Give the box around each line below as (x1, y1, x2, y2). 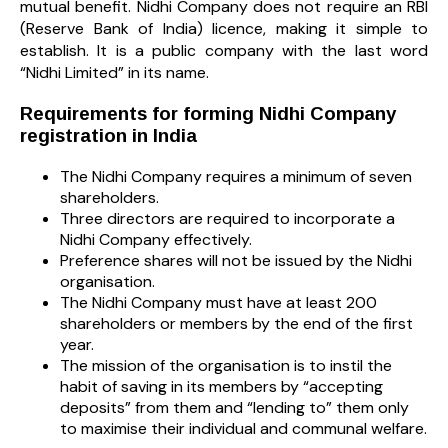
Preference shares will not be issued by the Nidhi (60, 249, 412, 271)
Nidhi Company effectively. (60, 228, 252, 250)
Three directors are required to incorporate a (60, 207, 395, 229)
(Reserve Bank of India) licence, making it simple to (20, 18, 428, 40)
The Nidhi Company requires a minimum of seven (60, 165, 412, 187)
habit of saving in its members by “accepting (60, 375, 383, 397)
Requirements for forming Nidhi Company (20, 103, 396, 125)
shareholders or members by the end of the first (60, 312, 413, 334)
